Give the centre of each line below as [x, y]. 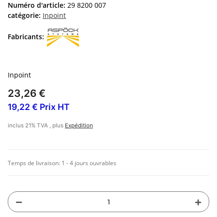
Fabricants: [26, 36]
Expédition [79, 126]
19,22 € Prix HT [39, 107]
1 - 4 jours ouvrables [89, 163]
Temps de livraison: [35, 163]
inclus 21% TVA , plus [36, 126]
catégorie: [25, 15]
